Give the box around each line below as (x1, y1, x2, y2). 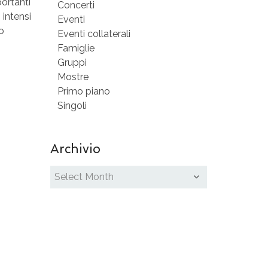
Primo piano (57, 86, 110, 98)
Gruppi (57, 57, 87, 69)
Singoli (57, 100, 87, 112)
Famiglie (57, 42, 95, 54)
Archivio (50, 141, 100, 157)
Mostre (57, 71, 89, 83)
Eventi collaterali (57, 28, 130, 40)
